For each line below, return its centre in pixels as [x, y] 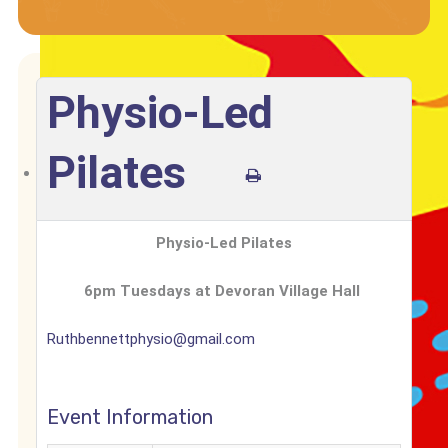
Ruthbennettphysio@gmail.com [151, 339]
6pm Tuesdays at [149, 291]
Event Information [130, 417]
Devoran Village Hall [289, 291]
